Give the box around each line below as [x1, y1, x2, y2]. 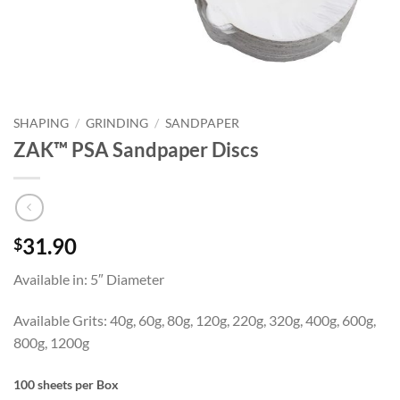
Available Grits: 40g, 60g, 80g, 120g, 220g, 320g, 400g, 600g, [13, 312, 376, 329]
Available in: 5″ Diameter [13, 271, 164, 288]
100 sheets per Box [13, 377, 119, 393]
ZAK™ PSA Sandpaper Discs [13, 137, 259, 162]
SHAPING [13, 116, 69, 130]
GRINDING [86, 116, 149, 130]
